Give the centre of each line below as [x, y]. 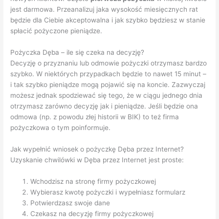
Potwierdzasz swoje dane [70, 203]
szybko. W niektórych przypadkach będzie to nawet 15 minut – [109, 74]
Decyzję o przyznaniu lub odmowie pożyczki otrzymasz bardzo [109, 63]
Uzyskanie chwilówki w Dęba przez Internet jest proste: [97, 160]
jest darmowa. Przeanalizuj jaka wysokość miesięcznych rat [104, 10]
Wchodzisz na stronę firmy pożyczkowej [93, 182]
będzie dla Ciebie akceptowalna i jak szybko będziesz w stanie [108, 20]
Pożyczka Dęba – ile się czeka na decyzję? [77, 53]
